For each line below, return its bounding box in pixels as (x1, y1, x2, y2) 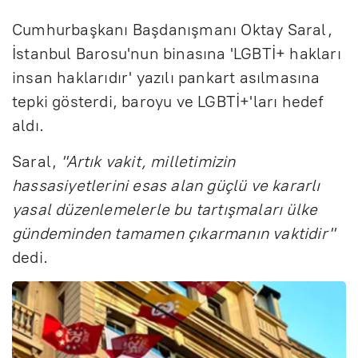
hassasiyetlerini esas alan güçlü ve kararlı (12, 175, 320, 195)
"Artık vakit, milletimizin (61, 151, 236, 171)
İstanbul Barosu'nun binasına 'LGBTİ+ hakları (12, 43, 341, 63)
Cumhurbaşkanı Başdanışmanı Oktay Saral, (12, 19, 332, 39)
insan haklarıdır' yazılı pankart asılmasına (12, 67, 320, 87)
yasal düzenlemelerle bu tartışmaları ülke (12, 199, 318, 219)
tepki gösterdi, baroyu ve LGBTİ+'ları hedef (12, 91, 324, 111)
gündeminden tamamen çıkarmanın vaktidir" (12, 223, 336, 243)
